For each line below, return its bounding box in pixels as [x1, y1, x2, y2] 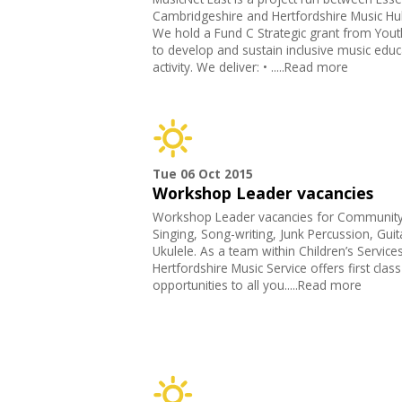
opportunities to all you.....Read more [152, 276, 362, 294]
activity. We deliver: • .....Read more [152, 58, 348, 76]
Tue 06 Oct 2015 [152, 165, 253, 183]
